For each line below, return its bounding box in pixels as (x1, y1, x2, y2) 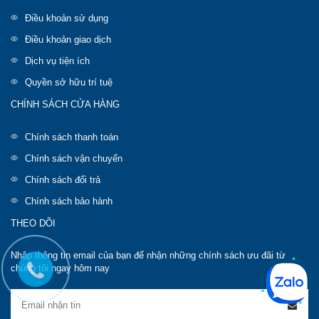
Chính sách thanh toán (25, 132, 118, 142)
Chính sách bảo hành (25, 196, 113, 206)
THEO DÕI (11, 218, 56, 229)
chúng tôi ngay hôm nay (11, 263, 110, 273)
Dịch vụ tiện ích (25, 56, 90, 66)
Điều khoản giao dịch (25, 34, 111, 45)
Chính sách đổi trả (25, 174, 100, 185)
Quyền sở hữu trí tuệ (25, 77, 113, 88)
